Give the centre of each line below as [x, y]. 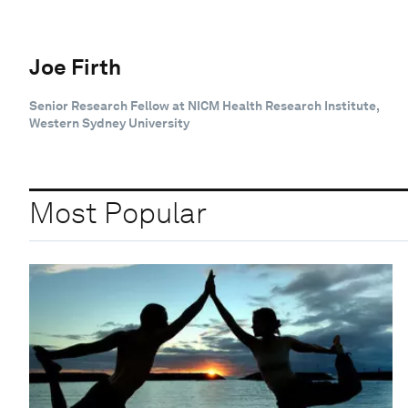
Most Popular [118, 213]
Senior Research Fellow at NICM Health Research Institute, [204, 105]
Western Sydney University [109, 122]
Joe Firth [75, 66]
